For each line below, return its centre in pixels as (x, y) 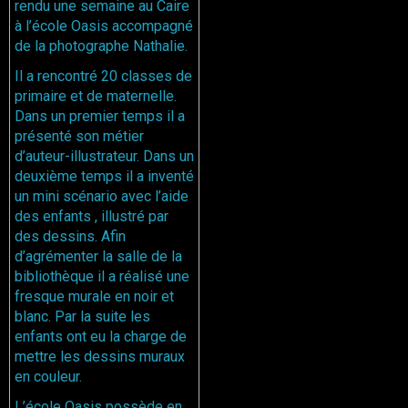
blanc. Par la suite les (82, 317)
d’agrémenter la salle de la (98, 257)
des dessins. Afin (70, 237)
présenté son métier (79, 137)
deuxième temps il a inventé (104, 177)
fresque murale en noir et (94, 297)
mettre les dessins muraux (100, 357)
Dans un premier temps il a (100, 117)
